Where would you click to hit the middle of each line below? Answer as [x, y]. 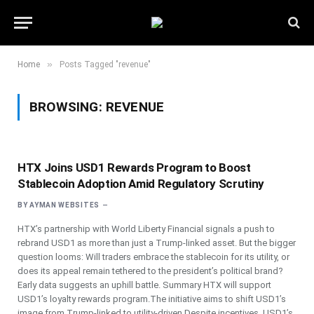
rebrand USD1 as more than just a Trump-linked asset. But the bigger [157, 243]
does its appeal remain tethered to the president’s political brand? [150, 271]
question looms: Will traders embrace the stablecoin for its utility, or [153, 257]
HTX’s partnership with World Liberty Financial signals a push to [146, 229]
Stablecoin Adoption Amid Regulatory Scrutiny [141, 184]
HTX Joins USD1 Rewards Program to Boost [134, 168]
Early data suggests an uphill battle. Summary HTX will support [144, 285]
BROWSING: [68, 107]
